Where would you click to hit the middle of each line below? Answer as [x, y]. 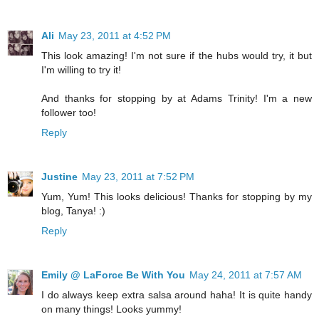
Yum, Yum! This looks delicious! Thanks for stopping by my [177, 196]
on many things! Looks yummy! [111, 309]
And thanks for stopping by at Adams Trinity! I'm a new [177, 98]
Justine [59, 176]
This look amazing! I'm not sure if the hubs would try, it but [177, 55]
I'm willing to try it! [81, 69]
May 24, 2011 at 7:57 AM [246, 274]
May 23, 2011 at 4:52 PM [115, 35]
